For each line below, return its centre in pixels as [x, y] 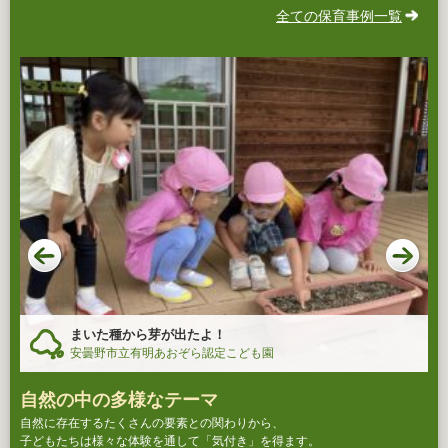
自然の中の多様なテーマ [119, 399]
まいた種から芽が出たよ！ [148, 334]
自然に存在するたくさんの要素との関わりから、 [152, 422]
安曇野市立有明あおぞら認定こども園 [172, 352]
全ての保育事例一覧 [339, 16]
